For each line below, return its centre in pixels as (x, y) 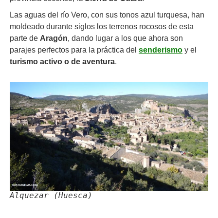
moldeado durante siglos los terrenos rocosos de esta (102, 27)
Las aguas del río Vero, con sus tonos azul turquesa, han (107, 15)
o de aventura (90, 62)
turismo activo (36, 62)
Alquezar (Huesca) (51, 195)
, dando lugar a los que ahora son (125, 38)
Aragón (54, 38)
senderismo (161, 50)
